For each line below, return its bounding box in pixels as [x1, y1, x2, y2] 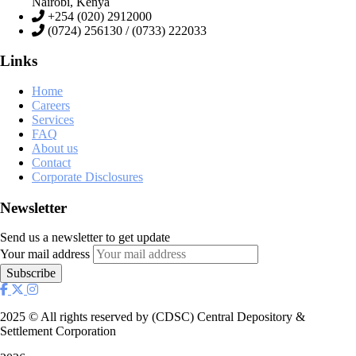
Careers [32, 99, 70, 112]
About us [32, 141, 78, 155]
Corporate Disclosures [32, 170, 143, 184]
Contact [32, 156, 71, 169]
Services [32, 113, 74, 126]
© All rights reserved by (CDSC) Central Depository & [25, 310, 305, 324]
